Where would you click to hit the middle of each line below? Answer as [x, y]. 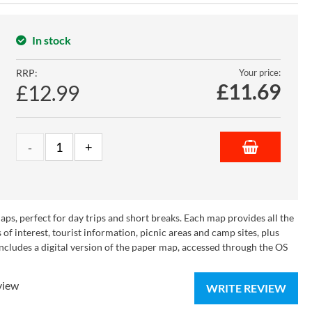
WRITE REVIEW [246, 288]
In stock [52, 40]
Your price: [259, 72]
